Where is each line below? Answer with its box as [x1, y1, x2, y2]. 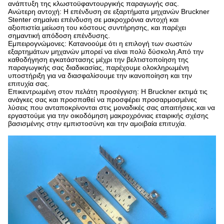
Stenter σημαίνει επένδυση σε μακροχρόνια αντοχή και [8, 15, 178, 24]
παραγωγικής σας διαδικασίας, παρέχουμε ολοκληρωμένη [8, 63, 189, 72]
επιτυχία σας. [8, 79, 49, 88]
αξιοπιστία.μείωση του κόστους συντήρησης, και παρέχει [8, 23, 186, 32]
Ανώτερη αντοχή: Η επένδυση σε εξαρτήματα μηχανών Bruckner [8, 7, 209, 16]
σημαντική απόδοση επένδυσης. [8, 31, 110, 40]
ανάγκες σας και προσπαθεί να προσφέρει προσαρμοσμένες [8, 95, 197, 104]
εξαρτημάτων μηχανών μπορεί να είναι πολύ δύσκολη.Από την [8, 47, 203, 56]
